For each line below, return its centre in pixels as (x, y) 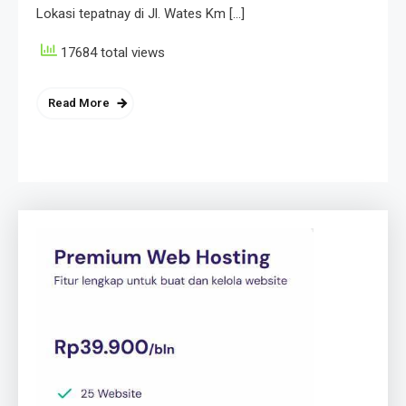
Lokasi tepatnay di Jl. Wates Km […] (140, 14)
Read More (79, 103)
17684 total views (111, 53)
